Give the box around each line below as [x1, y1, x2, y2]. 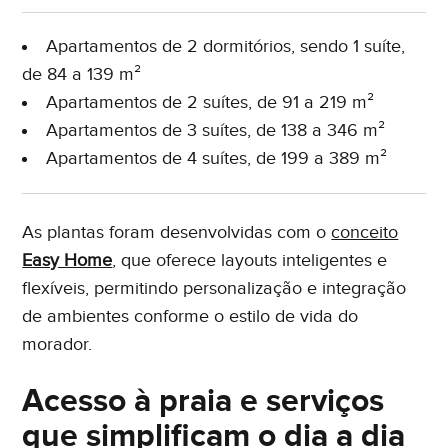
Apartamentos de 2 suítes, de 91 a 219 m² [46, 91, 375, 113]
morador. [22, 333, 93, 355]
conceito [331, 221, 399, 243]
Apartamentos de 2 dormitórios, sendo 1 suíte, [46, 35, 406, 57]
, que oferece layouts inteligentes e [112, 249, 388, 271]
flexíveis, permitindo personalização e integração [22, 277, 407, 299]
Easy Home [22, 249, 113, 271]
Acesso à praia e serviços [22, 381, 385, 421]
